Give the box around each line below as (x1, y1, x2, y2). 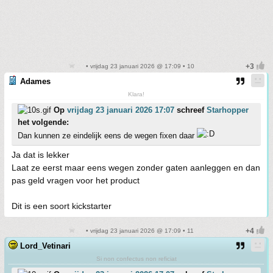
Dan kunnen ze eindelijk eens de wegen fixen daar (18, 131, 197, 140)
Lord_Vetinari (20, 241, 71, 250)
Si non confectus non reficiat (96, 255, 177, 262)
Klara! (128, 91, 144, 97)
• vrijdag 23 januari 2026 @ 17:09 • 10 (83, 63, 194, 69)
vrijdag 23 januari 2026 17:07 (67, 105, 174, 115)
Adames (20, 77, 51, 86)
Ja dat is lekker (12, 150, 69, 160)
